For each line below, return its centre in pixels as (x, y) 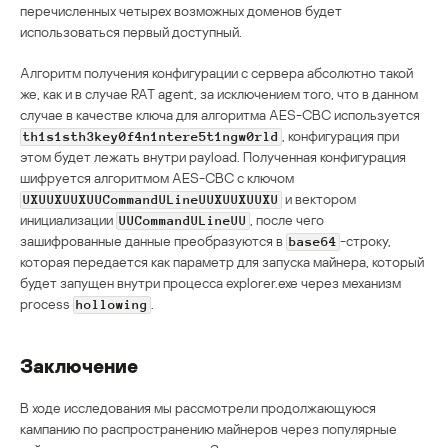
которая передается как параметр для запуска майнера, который (222, 261)
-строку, (365, 240)
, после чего (287, 219)
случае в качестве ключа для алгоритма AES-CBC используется (220, 114)
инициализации (68, 219)
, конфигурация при (340, 135)
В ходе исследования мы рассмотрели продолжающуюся (198, 407)
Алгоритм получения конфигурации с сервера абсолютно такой (216, 72)
